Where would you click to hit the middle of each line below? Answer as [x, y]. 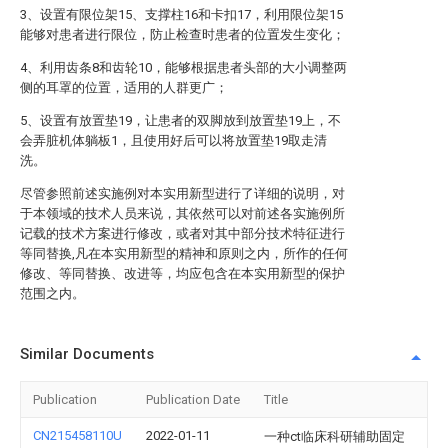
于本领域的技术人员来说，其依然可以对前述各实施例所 [182, 213]
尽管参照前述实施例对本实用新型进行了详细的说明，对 [182, 193]
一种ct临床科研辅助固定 [334, 436]
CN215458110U [77, 435]
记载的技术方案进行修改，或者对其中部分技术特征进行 [182, 233]
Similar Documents [87, 354]
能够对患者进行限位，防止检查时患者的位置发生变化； [182, 34]
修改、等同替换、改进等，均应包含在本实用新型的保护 [182, 273]
